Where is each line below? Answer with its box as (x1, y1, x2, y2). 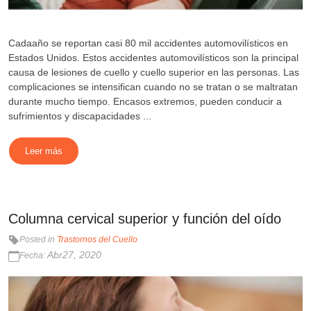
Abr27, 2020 (47, 249, 101, 260)
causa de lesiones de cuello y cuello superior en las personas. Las (8, 66, 299, 78)
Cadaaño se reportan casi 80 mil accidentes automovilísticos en (8, 37, 288, 49)
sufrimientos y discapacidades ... (8, 110, 151, 121)
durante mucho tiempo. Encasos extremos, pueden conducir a (8, 95, 282, 107)
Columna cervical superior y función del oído (8, 210, 281, 226)
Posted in (19, 234, 57, 244)
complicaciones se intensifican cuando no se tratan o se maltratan (8, 81, 298, 92)
